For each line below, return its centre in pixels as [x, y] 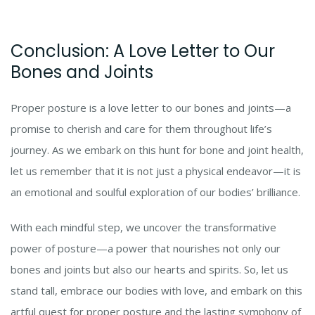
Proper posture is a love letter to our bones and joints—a [151, 108]
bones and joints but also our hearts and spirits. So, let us [149, 270]
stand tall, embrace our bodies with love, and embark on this [156, 291]
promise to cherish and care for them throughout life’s [141, 129]
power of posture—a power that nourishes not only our [146, 249]
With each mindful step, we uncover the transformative [143, 227]
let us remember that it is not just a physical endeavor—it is [156, 171]
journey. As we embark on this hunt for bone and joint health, [157, 150]
